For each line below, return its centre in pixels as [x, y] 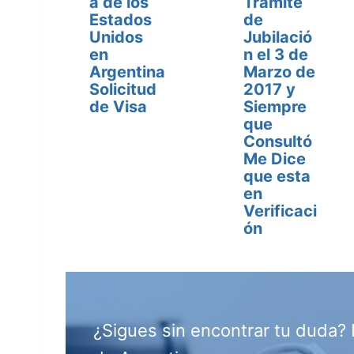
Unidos [116, 37]
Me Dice [275, 159]
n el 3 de [276, 55]
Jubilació [278, 37]
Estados [121, 20]
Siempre [275, 107]
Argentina [127, 72]
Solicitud [123, 89]
